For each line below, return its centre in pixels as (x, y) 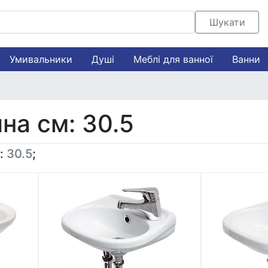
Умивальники (41, 59)
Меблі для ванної (173, 59)
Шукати (227, 22)
